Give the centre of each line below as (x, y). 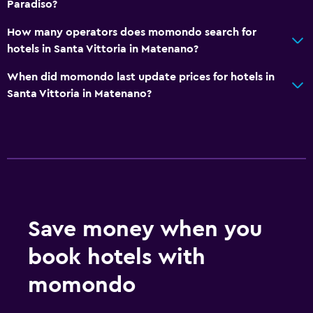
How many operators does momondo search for (132, 32)
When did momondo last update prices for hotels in (141, 77)
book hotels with (117, 257)
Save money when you (145, 229)
